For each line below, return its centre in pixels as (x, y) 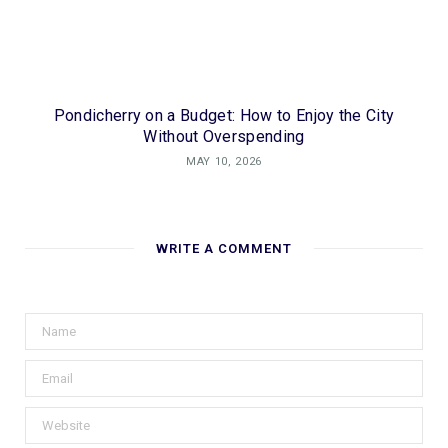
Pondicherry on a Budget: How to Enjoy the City (224, 116)
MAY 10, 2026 (224, 162)
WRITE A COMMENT (224, 249)
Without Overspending (224, 137)
